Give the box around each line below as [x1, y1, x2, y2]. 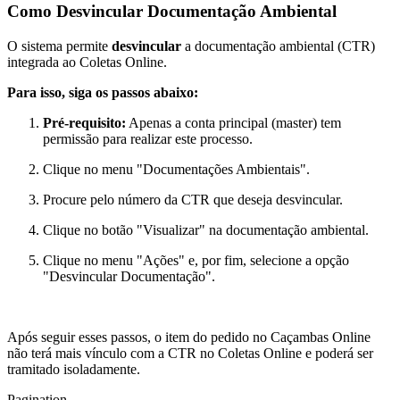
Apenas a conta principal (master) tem [126, 114, 341, 130]
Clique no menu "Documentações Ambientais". [43, 161, 310, 177]
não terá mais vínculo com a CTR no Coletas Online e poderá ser [7, 345, 373, 361]
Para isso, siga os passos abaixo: [7, 84, 198, 100]
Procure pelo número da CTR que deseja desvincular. [43, 191, 343, 207]
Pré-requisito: [43, 114, 126, 130]
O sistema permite [7, 37, 112, 54]
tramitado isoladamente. [7, 361, 140, 377]
